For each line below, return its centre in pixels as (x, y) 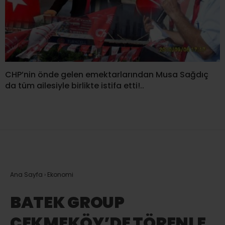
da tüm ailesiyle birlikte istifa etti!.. (75, 86)
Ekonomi (60, 175)
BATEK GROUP (67, 202)
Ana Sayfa (26, 175)
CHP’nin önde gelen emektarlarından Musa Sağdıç (107, 75)
